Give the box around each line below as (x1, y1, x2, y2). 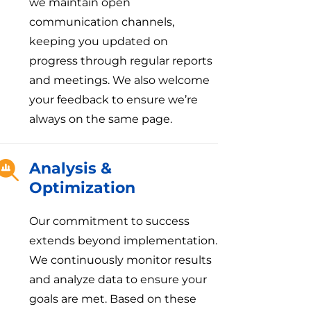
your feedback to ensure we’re (29, 92, 199, 106)
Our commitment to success (29, 214, 190, 228)
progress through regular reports (29, 53, 213, 67)
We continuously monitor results (29, 253, 212, 267)
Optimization (29, 178, 136, 197)
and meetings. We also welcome (29, 73, 210, 87)
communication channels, (29, 15, 175, 28)
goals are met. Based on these (29, 292, 197, 305)
